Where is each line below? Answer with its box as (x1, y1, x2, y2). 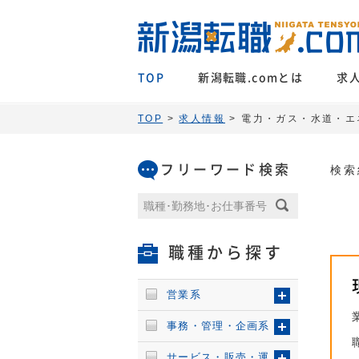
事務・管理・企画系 (167, 320, 270, 332)
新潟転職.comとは (198, 72, 304, 83)
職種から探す (168, 244, 284, 260)
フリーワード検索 (160, 163, 292, 176)
